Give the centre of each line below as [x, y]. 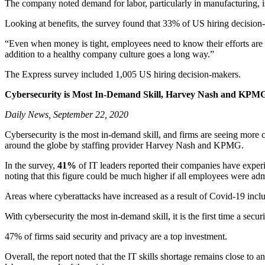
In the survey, [31, 165]
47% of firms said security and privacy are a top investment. [116, 236]
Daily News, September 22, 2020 [67, 114]
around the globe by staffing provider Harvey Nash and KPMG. [124, 145]
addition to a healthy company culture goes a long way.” [109, 54]
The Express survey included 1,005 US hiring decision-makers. [123, 74]
